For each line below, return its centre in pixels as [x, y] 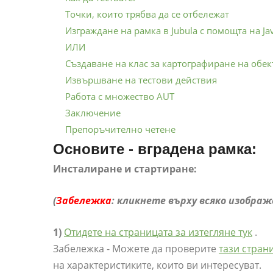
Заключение [93, 113]
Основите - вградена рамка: [155, 149]
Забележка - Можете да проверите [136, 249]
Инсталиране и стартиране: [125, 169]
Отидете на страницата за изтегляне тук [158, 232]
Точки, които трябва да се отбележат [147, 14]
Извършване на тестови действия [141, 80]
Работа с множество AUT [120, 97]
